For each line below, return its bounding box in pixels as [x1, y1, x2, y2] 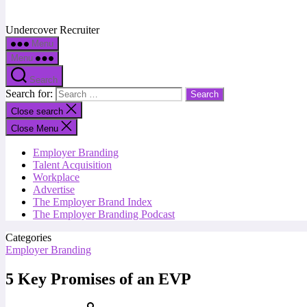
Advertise [33, 184, 75, 195]
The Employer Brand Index [33, 196, 152, 208]
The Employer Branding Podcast [33, 208, 175, 220]
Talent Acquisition [33, 159, 112, 171]
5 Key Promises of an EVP [5, 269, 191, 288]
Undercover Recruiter [5, 24, 99, 36]
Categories [5, 232, 51, 243]
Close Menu [11, 123, 58, 134]
